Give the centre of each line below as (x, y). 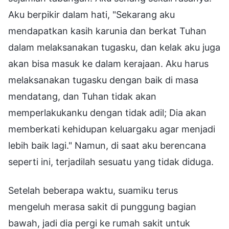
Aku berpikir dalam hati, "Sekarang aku (91, 14)
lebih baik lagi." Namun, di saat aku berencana (107, 145)
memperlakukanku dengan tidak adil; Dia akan (107, 112)
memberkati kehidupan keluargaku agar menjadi (112, 129)
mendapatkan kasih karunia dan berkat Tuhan (107, 31)
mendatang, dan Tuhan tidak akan (82, 96)
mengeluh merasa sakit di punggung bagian (102, 207)
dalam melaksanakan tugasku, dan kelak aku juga (114, 47)
